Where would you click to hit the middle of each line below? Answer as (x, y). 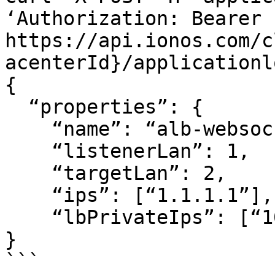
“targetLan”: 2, (28, 173)
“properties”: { (17, 107)
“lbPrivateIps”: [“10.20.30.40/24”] (28, 217)
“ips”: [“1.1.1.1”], (28, 195)
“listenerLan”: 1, (28, 151)
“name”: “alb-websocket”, (28, 129)
